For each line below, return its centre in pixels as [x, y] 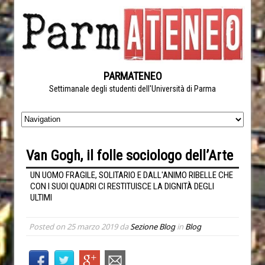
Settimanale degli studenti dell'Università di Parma [132, 88]
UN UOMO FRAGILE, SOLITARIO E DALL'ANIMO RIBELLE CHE [132, 175]
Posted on [48, 226]
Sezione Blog [153, 226]
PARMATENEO [132, 76]
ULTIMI [41, 197]
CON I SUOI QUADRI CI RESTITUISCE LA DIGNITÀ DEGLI [122, 186]
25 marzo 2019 [92, 226]
